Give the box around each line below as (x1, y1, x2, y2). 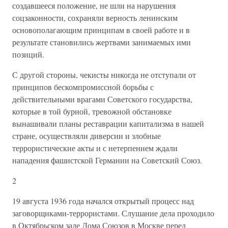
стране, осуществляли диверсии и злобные (12, 130, 161, 141)
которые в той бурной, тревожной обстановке (12, 106, 172, 117)
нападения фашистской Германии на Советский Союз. (12, 155, 202, 165)
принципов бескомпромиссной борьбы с (12, 81, 154, 92)
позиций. (12, 49, 44, 60)
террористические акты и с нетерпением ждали (12, 142, 178, 153)
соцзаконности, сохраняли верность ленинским (12, 12, 178, 23)
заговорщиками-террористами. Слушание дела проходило (12, 208, 214, 218)
